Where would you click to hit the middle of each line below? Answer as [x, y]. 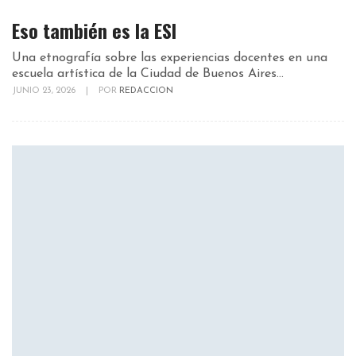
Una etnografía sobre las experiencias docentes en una [170, 58]
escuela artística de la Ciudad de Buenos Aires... [148, 74]
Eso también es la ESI [94, 31]
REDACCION [146, 91]
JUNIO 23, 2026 [45, 91]
